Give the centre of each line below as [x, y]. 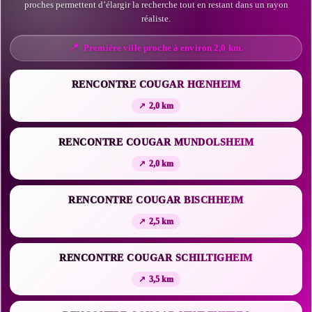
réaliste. [156, 18]
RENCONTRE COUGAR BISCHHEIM [156, 200]
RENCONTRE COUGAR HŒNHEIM [156, 85]
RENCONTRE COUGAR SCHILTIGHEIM [156, 258]
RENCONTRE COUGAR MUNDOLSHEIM [156, 142]
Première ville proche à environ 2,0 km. [164, 48]
